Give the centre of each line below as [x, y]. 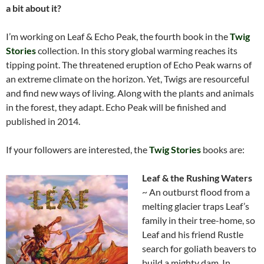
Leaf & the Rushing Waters [197, 178]
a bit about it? [34, 8]
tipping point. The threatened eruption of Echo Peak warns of [129, 65]
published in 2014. [43, 121]
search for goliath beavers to [199, 249]
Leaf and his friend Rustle [193, 235]
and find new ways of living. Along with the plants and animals [130, 93]
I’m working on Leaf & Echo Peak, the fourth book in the [118, 37]
